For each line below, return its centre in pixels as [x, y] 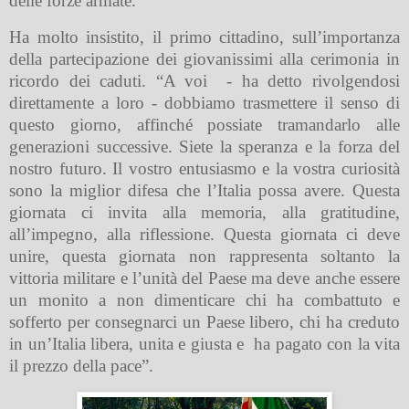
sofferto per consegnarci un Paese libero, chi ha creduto [204, 322]
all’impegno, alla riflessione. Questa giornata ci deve [204, 235]
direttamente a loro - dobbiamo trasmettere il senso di [204, 103]
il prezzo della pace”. [81, 366]
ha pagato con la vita [327, 344]
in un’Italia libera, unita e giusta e [126, 344]
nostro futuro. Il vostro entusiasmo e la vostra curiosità [204, 169]
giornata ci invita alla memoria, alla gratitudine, [204, 213]
